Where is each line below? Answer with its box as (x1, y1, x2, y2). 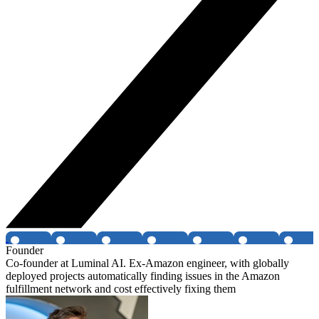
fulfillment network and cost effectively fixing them (6, 283, 236, 296)
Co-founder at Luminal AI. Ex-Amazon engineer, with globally (6, 257, 289, 270)
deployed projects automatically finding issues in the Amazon (6, 270, 280, 283)
